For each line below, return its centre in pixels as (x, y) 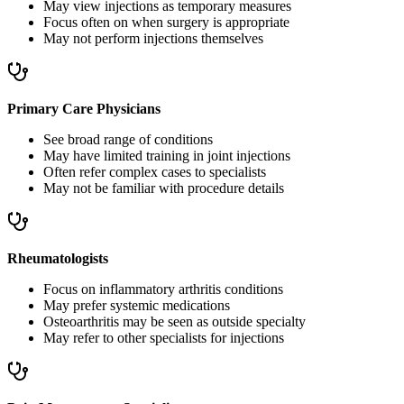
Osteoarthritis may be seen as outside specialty (174, 322)
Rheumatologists (58, 259)
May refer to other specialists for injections (164, 338)
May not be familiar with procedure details (164, 188)
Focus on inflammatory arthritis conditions (163, 289)
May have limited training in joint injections (167, 156)
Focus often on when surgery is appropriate (166, 23)
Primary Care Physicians (84, 109)
